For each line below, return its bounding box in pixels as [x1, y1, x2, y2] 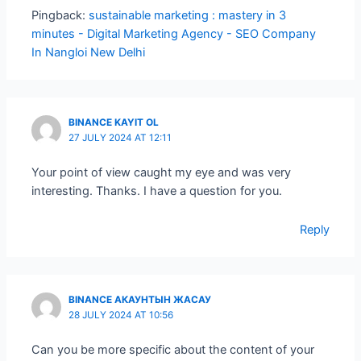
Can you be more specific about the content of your [31, 342, 315, 357]
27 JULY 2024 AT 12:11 [68, 132, 172, 144]
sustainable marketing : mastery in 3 [89, 8, 287, 23]
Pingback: [31, 8, 89, 23]
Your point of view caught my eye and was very [31, 164, 292, 180]
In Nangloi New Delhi [31, 45, 146, 60]
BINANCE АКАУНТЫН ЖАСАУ [68, 293, 212, 305]
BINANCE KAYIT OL [68, 117, 160, 129]
